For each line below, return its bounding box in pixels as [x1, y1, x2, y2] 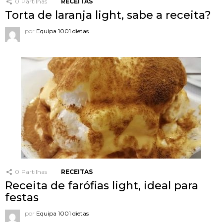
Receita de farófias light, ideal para [5, 178, 198, 192]
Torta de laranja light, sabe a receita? [5, 8, 211, 22]
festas [5, 190, 39, 204]
